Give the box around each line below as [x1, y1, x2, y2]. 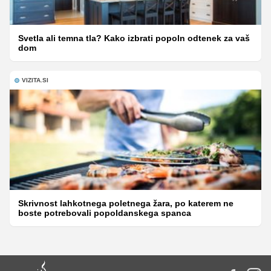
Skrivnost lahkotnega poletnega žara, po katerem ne [18, 198, 233, 209]
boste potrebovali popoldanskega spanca [18, 208, 191, 218]
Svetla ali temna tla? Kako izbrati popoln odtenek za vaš [18, 33, 250, 43]
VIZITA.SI [22, 77, 48, 83]
